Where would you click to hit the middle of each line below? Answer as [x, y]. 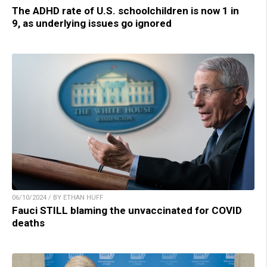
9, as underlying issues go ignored [92, 23]
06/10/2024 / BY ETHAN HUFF [58, 197]
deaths [28, 223]
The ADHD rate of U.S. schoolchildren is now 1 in [125, 10]
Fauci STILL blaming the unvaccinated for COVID [127, 210]
